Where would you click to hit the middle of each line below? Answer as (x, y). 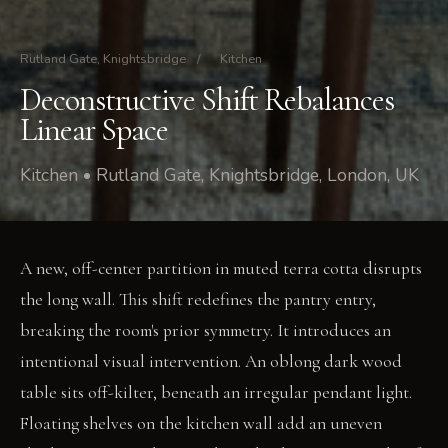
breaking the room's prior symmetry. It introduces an (205, 330)
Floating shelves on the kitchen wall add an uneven (201, 423)
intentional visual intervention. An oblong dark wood (211, 361)
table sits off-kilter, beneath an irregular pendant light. (216, 392)
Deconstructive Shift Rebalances (207, 99)
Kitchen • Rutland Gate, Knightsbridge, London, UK (219, 174)
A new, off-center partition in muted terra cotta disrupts (221, 268)
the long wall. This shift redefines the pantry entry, (198, 299)
